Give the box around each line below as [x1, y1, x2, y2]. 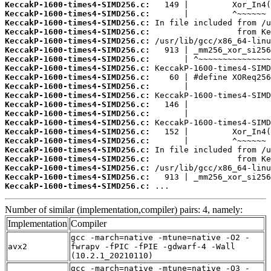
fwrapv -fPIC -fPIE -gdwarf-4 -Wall [71, 242, 235, 252]
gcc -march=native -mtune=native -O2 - [71, 233, 250, 243]
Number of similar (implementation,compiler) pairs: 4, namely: [5, 204, 243, 215]
